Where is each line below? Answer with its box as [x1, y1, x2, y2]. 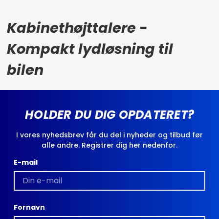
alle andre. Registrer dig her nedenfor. [42, 140, 177, 150]
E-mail [14, 157, 38, 167]
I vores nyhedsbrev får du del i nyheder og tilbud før [16, 130, 203, 140]
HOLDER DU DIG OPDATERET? [25, 106, 194, 123]
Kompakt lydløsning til [7, 39, 173, 59]
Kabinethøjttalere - [7, 18, 148, 38]
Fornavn [14, 202, 45, 212]
